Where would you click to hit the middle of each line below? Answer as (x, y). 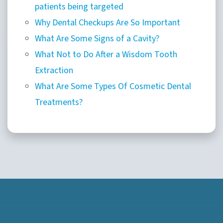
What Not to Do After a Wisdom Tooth (106, 54)
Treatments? (59, 102)
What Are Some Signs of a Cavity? (98, 38)
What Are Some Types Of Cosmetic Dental (113, 86)
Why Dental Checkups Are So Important (108, 22)
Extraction (54, 70)
